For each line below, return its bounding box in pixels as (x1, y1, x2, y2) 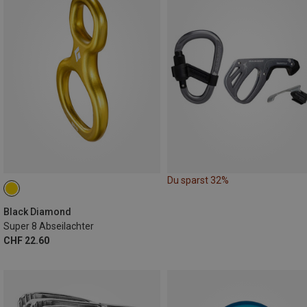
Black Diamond (3, 206, 71, 217)
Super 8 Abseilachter (3, 220, 94, 232)
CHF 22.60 (3, 234, 49, 246)
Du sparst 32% (167, 174, 229, 186)
